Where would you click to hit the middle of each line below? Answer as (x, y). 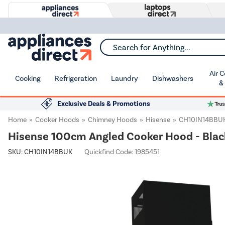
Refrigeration (76, 78)
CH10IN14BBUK (48, 152)
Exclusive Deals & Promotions (104, 104)
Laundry (125, 78)
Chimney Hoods (113, 120)
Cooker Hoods (57, 120)
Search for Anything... (134, 50)
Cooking (28, 78)
